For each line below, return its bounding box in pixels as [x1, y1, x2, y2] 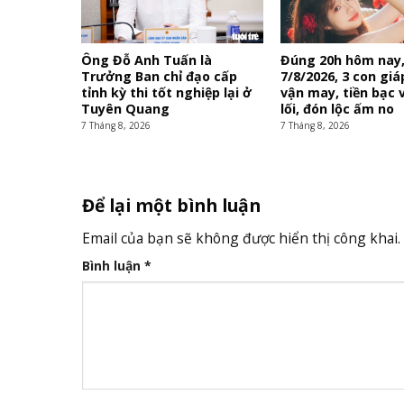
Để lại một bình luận [81, 192, 265, 217]
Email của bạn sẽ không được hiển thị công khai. [81, 228, 400, 249]
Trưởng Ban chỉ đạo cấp [81, 68, 238, 86]
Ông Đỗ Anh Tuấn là [81, 51, 213, 69]
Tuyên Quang [81, 100, 170, 118]
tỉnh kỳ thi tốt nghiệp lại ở [81, 84, 252, 102]
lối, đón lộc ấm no [280, 100, 395, 118]
